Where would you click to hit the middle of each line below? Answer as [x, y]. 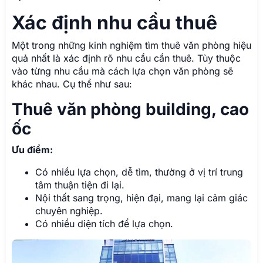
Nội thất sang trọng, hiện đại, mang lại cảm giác [141, 198]
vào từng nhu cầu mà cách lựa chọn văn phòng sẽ [122, 71]
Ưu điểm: [32, 149]
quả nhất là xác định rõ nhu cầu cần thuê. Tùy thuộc [126, 58]
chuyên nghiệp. [69, 210]
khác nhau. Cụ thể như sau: [72, 84]
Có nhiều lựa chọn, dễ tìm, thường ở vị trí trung [139, 172]
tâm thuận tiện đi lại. [80, 185]
